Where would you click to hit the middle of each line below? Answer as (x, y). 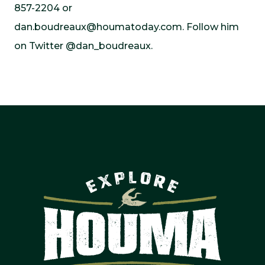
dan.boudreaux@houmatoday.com (98, 27)
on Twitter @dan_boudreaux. (83, 46)
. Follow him (211, 27)
